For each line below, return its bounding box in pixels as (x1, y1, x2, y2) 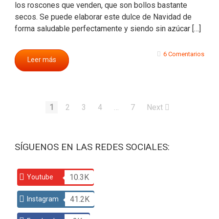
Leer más (27, 56, 56, 64)
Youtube (27, 173, 53, 181)
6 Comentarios (163, 50, 204, 58)
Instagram (27, 195, 59, 203)
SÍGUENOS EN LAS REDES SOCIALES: (15, 141, 170, 153)
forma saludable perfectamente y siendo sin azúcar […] (15, 24, 201, 33)
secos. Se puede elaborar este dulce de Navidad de (15, 12, 192, 22)
